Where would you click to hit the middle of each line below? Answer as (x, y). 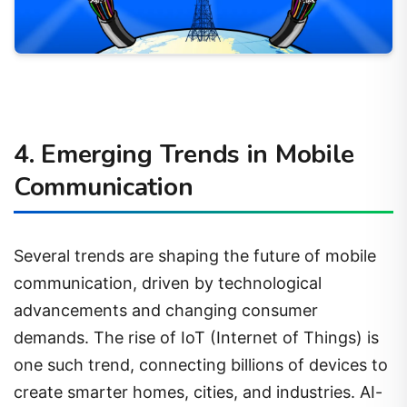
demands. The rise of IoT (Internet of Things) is (196, 337)
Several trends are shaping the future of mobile (195, 255)
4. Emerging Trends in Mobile (184, 155)
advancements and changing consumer (166, 310)
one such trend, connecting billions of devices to (201, 364)
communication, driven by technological (168, 283)
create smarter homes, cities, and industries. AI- (198, 392)
